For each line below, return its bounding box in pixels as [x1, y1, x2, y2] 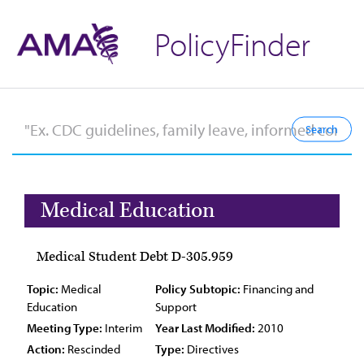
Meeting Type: [27, 320, 102, 336]
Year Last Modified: [155, 320, 255, 336]
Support [155, 299, 197, 314]
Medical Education [41, 197, 214, 224]
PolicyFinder [154, 23, 310, 64]
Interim [102, 320, 143, 336]
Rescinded [65, 341, 120, 357]
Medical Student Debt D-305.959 [37, 248, 233, 266]
